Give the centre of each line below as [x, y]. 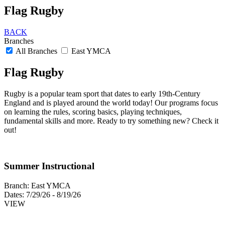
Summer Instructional [49, 166]
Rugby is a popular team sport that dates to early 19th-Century [102, 93]
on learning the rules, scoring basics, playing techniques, [93, 111]
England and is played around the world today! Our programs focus [111, 102]
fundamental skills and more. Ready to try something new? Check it [111, 121]
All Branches [37, 51]
